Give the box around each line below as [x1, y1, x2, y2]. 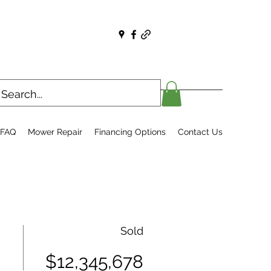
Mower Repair [28, 127, 82, 137]
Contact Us [178, 127, 223, 137]
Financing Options [94, 127, 166, 137]
